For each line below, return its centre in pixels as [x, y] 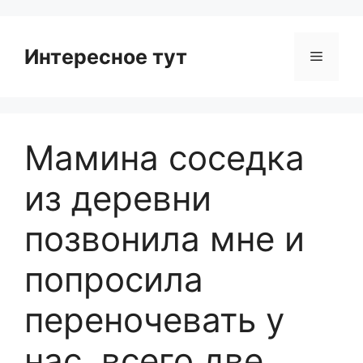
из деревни [118, 198]
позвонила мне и [164, 239]
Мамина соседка [164, 158]
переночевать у [154, 320]
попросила [114, 279]
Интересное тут [106, 57]
